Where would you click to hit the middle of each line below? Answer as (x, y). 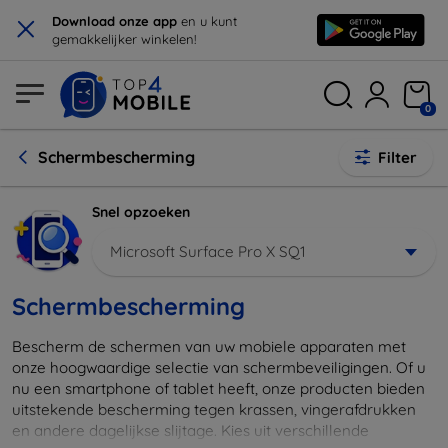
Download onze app (116, 21)
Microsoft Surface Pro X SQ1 (208, 251)
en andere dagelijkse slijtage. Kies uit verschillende (190, 430)
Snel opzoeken (141, 212)
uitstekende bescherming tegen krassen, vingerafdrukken (214, 409)
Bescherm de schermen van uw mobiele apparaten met (209, 346)
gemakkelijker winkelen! (124, 39)
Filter (397, 157)
